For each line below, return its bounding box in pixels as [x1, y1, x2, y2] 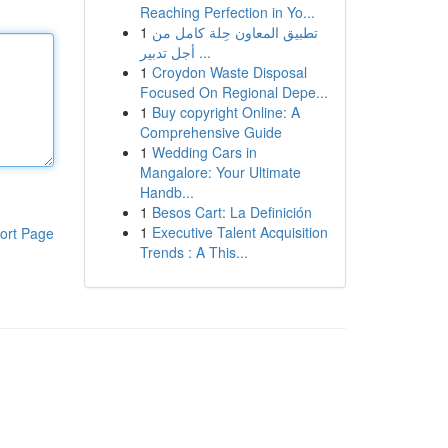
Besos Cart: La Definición [151, 202, 312, 222]
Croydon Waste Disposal [151, 62, 307, 82]
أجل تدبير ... [194, 42, 211, 62]
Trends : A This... [139, 242, 248, 262]
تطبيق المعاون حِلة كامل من [151, 22, 318, 42]
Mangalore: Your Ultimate [139, 162, 301, 182]
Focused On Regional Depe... [139, 82, 328, 102]
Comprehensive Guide [139, 122, 282, 142]
